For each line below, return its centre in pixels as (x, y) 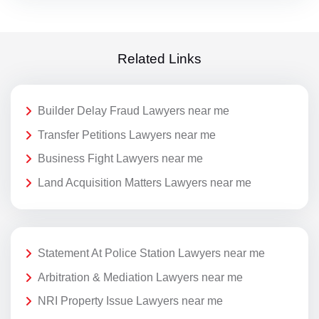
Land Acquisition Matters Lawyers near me (145, 183)
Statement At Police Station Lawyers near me (151, 253)
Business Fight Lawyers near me (120, 159)
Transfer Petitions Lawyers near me (127, 135)
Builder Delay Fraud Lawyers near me (134, 111)
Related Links (159, 58)
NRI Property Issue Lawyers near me (130, 301)
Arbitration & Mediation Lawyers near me (140, 277)
